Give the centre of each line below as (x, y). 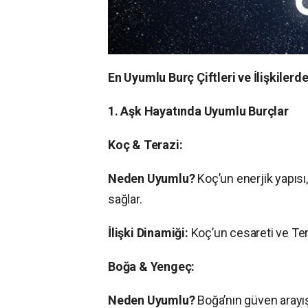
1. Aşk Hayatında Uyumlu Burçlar (198, 111)
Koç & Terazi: (145, 145)
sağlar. (125, 199)
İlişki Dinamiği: (148, 233)
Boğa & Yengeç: (152, 267)
